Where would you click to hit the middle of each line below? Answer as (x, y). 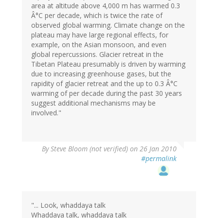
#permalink (159, 159)
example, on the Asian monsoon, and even (99, 45)
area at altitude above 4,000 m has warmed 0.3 (106, 6)
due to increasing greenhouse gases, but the (101, 74)
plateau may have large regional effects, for (100, 35)
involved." (46, 113)
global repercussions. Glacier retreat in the (97, 54)
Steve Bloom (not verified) (89, 149)
